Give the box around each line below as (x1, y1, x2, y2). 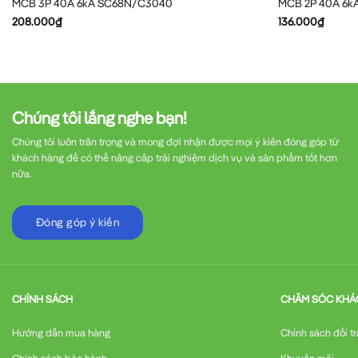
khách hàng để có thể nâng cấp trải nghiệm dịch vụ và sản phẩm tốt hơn (12, 150, 337, 164)
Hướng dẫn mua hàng (12, 325, 110, 339)
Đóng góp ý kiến (36, 215, 120, 230)
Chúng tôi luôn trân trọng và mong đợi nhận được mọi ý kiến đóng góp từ (12, 134, 339, 148)
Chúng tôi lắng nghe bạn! (12, 106, 187, 128)
